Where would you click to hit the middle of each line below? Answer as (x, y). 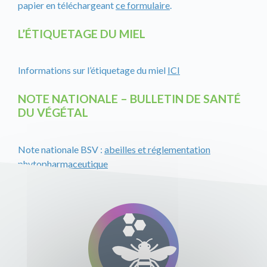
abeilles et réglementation (157, 149)
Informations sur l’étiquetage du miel (93, 70)
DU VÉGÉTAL (53, 113)
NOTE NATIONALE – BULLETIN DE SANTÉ (129, 99)
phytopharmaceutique (63, 163)
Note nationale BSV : (61, 149)
